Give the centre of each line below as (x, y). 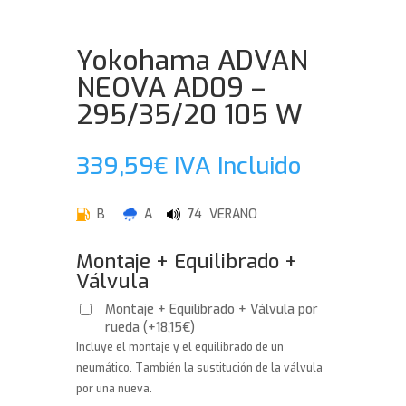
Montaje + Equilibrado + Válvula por (212, 309)
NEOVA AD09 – (171, 87)
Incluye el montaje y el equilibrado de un (180, 347)
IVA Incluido (238, 166)
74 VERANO (219, 214)
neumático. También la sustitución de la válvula (200, 367)
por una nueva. (115, 388)
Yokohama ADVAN (193, 60)
